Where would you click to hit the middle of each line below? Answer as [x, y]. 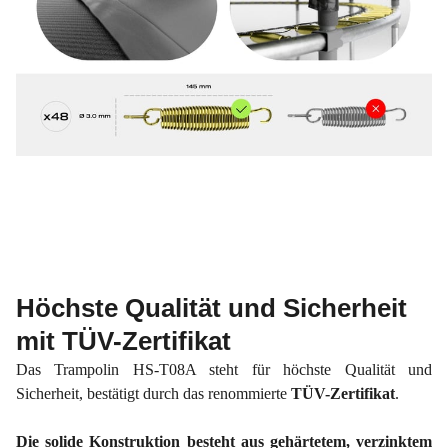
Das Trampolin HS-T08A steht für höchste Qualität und [224, 369]
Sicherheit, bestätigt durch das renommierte [153, 393]
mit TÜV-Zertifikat [123, 341]
